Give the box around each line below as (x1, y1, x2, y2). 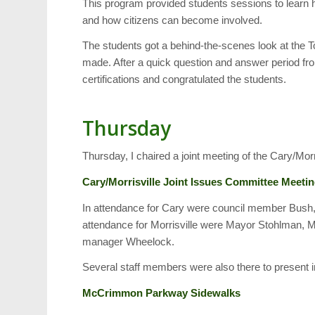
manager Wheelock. (82, 235, 175, 247)
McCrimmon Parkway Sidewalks (82, 287, 241, 300)
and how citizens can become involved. (82, 13, 263, 26)
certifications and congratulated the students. (82, 73, 287, 86)
